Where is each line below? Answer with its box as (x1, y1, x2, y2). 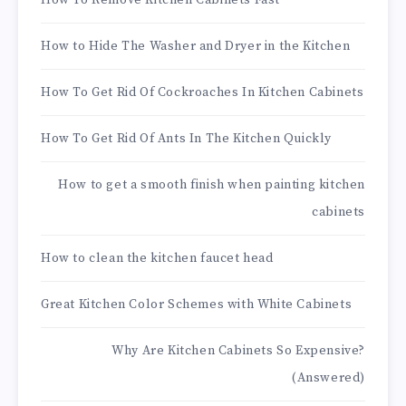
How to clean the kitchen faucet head (41, 250, 274, 267)
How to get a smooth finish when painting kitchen (58, 177, 365, 194)
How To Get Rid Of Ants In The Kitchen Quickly (41, 130, 332, 148)
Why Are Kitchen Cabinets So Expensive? (111, 343, 365, 360)
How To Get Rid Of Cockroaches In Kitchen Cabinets (41, 84, 364, 101)
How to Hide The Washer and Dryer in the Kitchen (41, 38, 351, 55)
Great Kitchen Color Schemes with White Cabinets (41, 296, 353, 314)
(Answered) (292, 370, 365, 387)
